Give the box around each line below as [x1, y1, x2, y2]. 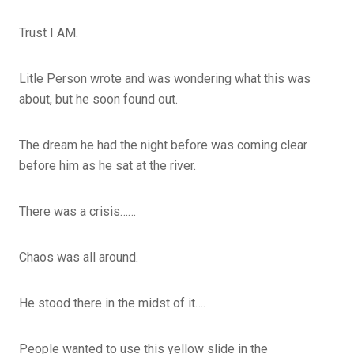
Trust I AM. [19, 24, 78, 40]
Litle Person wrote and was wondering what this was [19, 70, 311, 86]
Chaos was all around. [19, 249, 138, 265]
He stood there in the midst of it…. [19, 295, 205, 311]
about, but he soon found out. [19, 91, 178, 107]
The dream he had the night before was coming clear [19, 137, 307, 153]
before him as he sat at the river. [19, 157, 196, 173]
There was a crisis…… [19, 203, 136, 219]
